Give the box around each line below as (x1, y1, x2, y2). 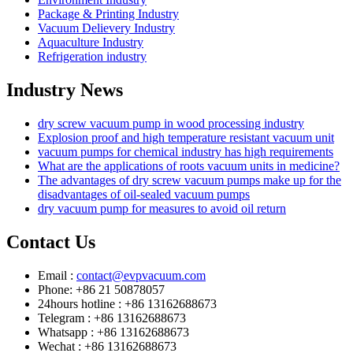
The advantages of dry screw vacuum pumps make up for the (38, 173, 341, 187)
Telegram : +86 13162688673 (38, 310, 186, 325)
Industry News (6, 80, 123, 101)
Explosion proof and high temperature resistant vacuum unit (38, 130, 334, 144)
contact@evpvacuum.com (76, 268, 206, 282)
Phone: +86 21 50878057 (38, 282, 165, 296)
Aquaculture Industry (38, 35, 143, 50)
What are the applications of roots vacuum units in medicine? (38, 158, 340, 173)
